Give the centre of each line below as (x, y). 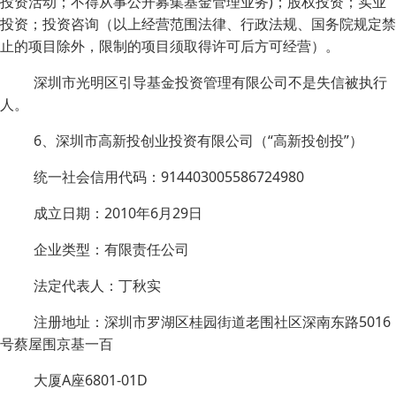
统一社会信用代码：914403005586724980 (169, 177)
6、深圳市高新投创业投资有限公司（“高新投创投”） (198, 141)
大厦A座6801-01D (91, 380)
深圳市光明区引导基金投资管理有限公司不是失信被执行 (210, 82)
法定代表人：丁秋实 (97, 286)
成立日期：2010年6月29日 (118, 213)
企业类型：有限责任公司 (111, 249)
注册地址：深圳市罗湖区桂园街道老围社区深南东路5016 (212, 322)
